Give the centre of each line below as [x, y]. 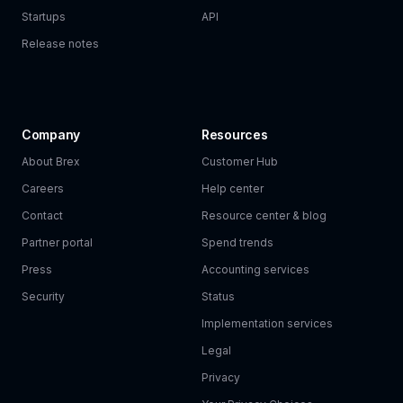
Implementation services [267, 323]
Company [51, 134]
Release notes [60, 44]
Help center [233, 188]
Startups [44, 17]
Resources [235, 134]
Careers [43, 188]
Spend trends [237, 242]
